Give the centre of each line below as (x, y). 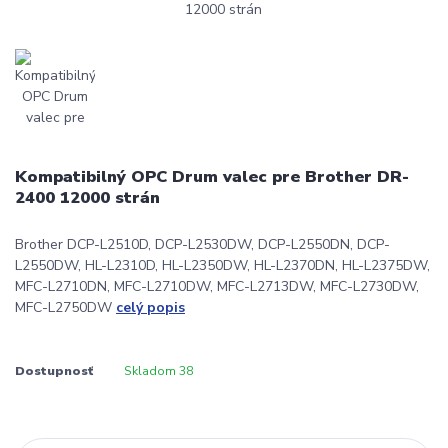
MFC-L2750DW (65, 308)
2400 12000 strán (87, 198)
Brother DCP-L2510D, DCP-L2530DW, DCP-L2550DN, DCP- (202, 245)
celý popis (150, 308)
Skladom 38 (159, 371)
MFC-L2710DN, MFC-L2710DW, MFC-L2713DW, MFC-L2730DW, (217, 287)
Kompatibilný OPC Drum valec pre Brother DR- (212, 177)
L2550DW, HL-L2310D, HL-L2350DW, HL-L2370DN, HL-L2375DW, (222, 266)
